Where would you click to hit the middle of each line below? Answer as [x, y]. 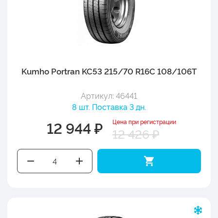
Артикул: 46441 [109, 95]
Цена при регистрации [144, 121]
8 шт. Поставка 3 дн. [109, 106]
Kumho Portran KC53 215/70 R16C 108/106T [109, 71]
